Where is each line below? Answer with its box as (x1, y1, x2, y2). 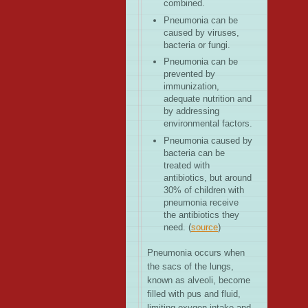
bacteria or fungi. (164, 39, 230, 50)
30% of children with (164, 184, 244, 195)
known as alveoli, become (147, 274, 250, 285)
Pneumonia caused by (164, 135, 252, 146)
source (191, 221, 218, 232)
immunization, (164, 81, 219, 92)
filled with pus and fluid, (147, 288, 241, 299)
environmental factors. (164, 118, 252, 129)
